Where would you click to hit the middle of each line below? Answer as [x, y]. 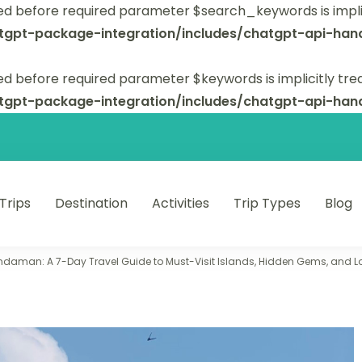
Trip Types [267, 203]
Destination [92, 203]
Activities [181, 203]
